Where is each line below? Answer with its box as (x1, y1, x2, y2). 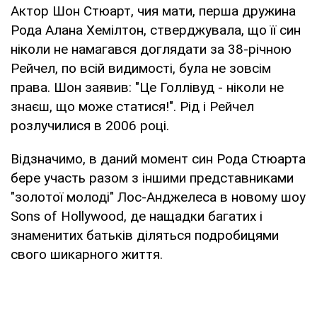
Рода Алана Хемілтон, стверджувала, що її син (11, 21, 301, 38)
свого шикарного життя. (11, 246, 163, 263)
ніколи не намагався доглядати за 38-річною (11, 40, 292, 57)
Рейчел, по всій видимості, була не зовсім (11, 59, 271, 76)
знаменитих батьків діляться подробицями (11, 226, 279, 243)
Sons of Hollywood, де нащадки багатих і (11, 207, 263, 224)
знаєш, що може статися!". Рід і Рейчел (11, 98, 254, 115)
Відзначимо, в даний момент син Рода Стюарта (11, 150, 306, 167)
